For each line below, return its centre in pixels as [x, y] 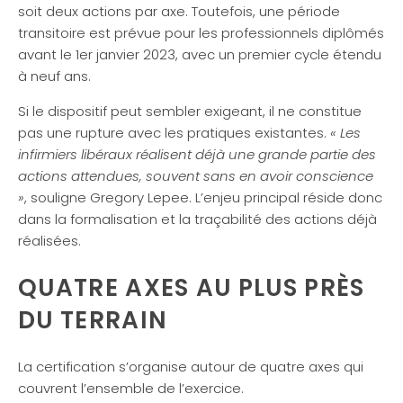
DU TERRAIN [93, 320]
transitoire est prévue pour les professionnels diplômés [201, 33]
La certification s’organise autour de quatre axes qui [191, 366]
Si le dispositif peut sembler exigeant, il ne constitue [190, 112]
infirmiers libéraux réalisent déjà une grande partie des [197, 155]
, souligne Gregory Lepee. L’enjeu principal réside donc [203, 198]
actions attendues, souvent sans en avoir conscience [196, 176]
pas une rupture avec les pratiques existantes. [174, 133]
